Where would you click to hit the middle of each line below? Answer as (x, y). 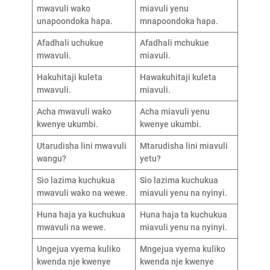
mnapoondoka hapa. (179, 21)
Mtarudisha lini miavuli (184, 146)
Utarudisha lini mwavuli (81, 146)
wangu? (51, 158)
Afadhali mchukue (174, 42)
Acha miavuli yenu (174, 111)
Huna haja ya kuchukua (81, 214)
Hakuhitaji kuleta (69, 77)
